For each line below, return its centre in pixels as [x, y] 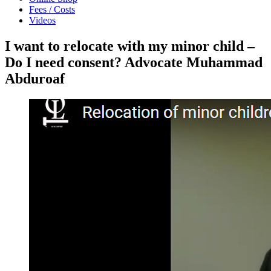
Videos [42, 20]
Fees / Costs [52, 9]
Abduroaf [35, 78]
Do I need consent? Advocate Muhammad [134, 62]
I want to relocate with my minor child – [130, 46]
